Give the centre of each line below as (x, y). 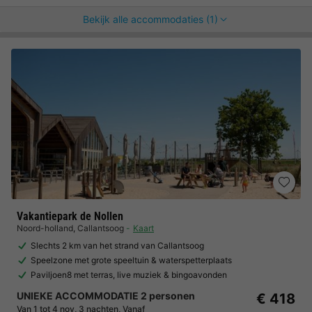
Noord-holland (45, 228)
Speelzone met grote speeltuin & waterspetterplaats (131, 260)
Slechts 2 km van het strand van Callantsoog (117, 245)
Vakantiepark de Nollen (70, 216)
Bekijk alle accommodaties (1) (150, 19)
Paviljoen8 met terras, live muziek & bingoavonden (129, 275)
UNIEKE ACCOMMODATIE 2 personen (106, 296)
